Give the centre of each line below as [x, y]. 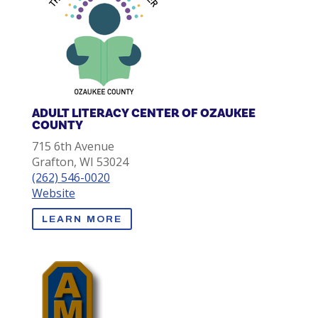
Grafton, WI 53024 [80, 162]
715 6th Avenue [73, 147]
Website [53, 193]
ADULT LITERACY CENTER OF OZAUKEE [143, 114]
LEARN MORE [82, 219]
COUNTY [57, 126]
